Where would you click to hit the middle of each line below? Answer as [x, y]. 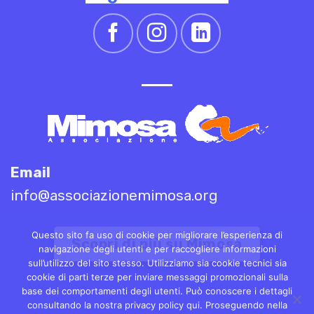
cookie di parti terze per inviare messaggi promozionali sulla [157, 277]
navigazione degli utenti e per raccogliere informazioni [157, 249]
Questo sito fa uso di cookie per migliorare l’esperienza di [157, 235]
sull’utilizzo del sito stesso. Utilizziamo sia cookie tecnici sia [157, 263]
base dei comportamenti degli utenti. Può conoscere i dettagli [157, 291]
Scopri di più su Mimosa [157, 244]
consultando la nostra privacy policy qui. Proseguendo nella [157, 305]
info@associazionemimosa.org [114, 195]
